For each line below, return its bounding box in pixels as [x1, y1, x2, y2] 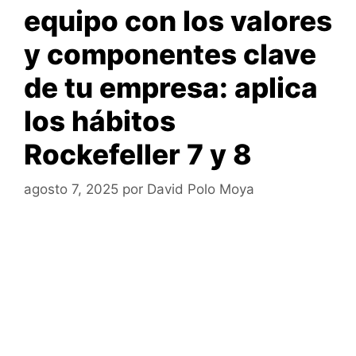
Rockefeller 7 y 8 [24, 137, 252, 171]
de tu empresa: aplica [24, 70, 318, 104]
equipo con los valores [24, 3, 332, 37]
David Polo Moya [147, 181, 254, 198]
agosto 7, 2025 [24, 181, 118, 198]
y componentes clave [24, 37, 316, 71]
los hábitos [24, 103, 176, 137]
